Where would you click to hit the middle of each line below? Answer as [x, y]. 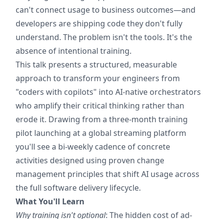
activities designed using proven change [90, 160]
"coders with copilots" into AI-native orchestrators [108, 92]
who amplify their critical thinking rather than [100, 106]
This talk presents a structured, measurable [96, 65]
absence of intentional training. [74, 51]
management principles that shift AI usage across [108, 174]
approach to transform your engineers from [98, 78]
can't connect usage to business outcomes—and [106, 10]
